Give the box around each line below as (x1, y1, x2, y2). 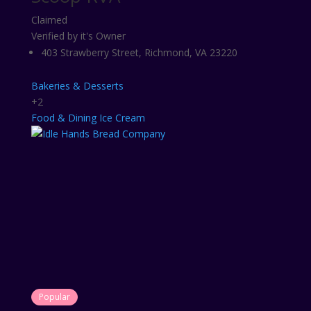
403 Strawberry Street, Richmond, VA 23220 (40, 46, 237, 59)
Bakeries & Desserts (31, 79, 124, 92)
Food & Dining (31, 111, 96, 124)
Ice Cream (99, 111, 145, 124)
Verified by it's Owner (31, 29, 126, 42)
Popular (38, 291, 70, 303)
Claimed (31, 13, 67, 26)
